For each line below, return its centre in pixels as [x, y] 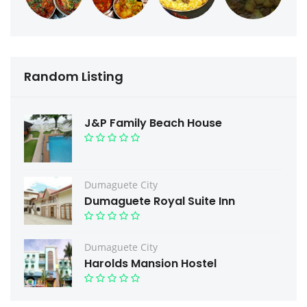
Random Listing [74, 77]
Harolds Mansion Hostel [150, 264]
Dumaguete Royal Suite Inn [160, 201]
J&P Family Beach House [153, 123]
